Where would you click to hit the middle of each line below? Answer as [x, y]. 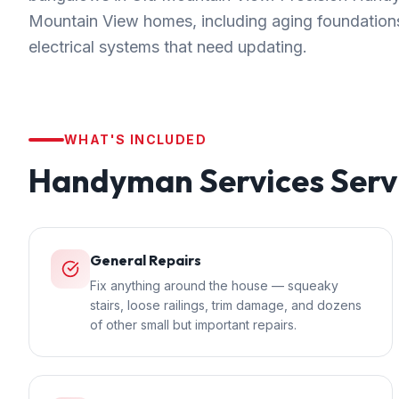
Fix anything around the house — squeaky [214, 285]
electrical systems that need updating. [168, 47]
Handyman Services [176, 180]
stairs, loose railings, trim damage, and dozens [226, 305]
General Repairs [146, 260]
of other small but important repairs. [193, 325]
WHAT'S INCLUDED [135, 139]
